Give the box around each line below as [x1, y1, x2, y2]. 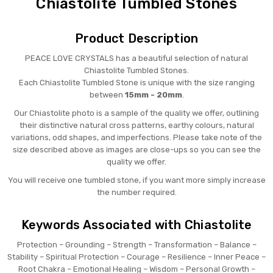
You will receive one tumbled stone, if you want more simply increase [7, 175, 266, 185]
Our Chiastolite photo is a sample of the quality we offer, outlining [14, 108, 259, 118]
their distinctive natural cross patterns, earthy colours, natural [19, 121, 254, 130]
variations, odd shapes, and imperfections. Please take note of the [11, 133, 262, 143]
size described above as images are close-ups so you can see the [12, 145, 261, 155]
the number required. [96, 188, 177, 197]
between [89, 90, 125, 100]
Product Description [74, 31, 199, 46]
